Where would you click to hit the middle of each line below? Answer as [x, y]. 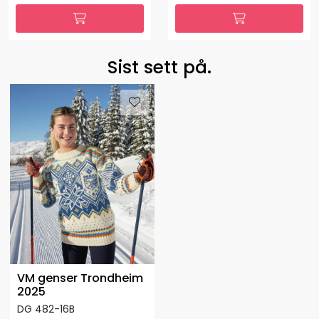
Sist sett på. [159, 68]
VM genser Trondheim [80, 278]
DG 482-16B [46, 309]
